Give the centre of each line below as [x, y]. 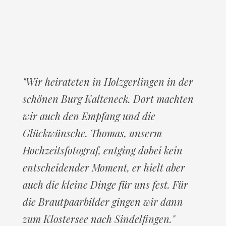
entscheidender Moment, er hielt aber [104, 167]
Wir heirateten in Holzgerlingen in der [109, 81]
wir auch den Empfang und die [89, 116]
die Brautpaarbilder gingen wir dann [103, 202]
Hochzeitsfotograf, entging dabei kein [103, 150]
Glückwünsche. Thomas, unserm [92, 133]
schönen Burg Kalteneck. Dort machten [108, 99]
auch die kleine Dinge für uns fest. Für [105, 184]
